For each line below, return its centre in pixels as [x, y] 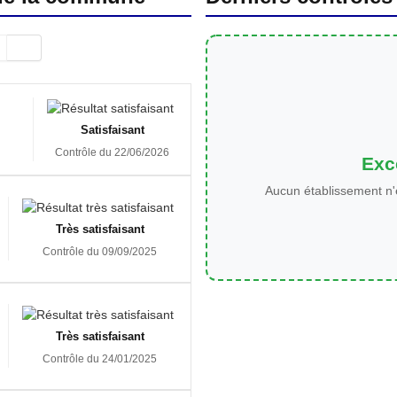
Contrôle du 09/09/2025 [100, 251]
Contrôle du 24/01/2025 [100, 358]
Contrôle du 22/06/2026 [112, 152]
